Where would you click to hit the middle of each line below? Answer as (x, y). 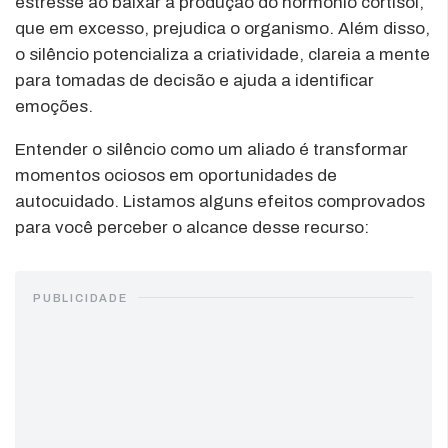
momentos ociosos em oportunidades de (176, 175)
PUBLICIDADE (80, 297)
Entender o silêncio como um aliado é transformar (211, 149)
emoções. (54, 106)
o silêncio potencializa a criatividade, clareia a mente (222, 54)
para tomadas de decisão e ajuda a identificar (194, 80)
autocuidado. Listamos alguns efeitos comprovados (220, 201)
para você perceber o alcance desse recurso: (192, 227)
